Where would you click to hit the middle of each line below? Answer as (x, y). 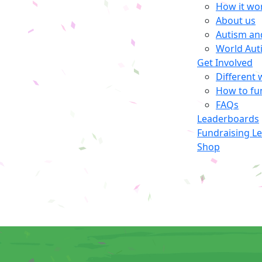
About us (236, 21)
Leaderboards (228, 119)
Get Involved (225, 63)
